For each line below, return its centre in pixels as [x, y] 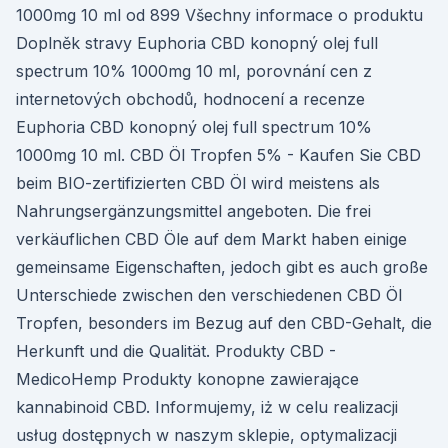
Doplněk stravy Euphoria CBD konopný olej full [197, 43]
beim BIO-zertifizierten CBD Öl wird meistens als [198, 183]
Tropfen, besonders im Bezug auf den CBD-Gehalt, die [224, 323]
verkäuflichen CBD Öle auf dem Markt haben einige [211, 239]
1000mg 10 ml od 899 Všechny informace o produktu [219, 15]
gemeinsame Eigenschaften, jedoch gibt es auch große [222, 267]
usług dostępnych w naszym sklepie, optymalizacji [206, 435]
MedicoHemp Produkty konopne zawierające [187, 379]
